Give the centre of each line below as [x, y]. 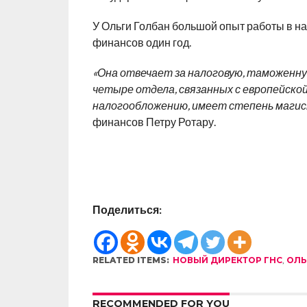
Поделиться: [127, 209]
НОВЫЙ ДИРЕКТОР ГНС [227, 260]
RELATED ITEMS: [131, 260]
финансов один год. [142, 42]
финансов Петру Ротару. [154, 122]
